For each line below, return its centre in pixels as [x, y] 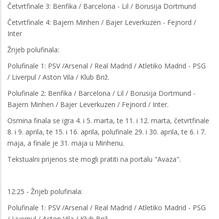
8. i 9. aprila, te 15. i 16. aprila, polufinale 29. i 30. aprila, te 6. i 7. [107, 131]
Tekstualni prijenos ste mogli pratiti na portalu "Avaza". [95, 159]
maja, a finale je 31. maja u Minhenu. [66, 143]
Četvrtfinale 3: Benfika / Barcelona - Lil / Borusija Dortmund [102, 6]
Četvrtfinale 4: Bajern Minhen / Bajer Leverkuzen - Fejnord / [102, 22]
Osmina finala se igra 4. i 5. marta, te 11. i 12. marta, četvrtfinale [108, 120]
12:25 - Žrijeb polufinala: [46, 191]
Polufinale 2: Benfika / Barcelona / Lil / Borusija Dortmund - [101, 93]
